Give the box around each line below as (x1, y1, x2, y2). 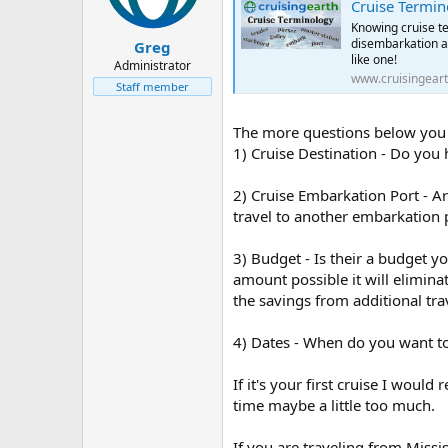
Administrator (114, 56, 191, 74)
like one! (351, 50, 397, 68)
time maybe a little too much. (233, 395, 435, 416)
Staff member (116, 78, 189, 94)
